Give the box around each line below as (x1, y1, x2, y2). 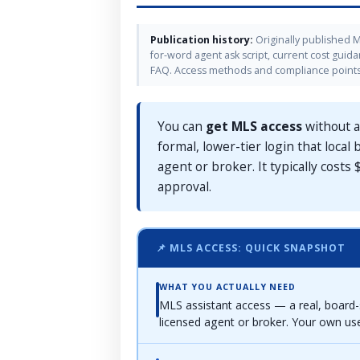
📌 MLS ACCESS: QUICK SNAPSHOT (156, 240, 346, 255)
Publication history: (150, 32, 253, 47)
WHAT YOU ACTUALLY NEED (159, 280, 296, 292)
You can (157, 117, 206, 135)
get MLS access (206, 117, 302, 135)
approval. (157, 177, 211, 195)
